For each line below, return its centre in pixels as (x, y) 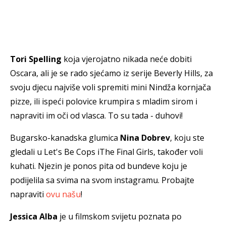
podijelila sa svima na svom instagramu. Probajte (102, 180)
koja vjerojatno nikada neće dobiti (127, 59)
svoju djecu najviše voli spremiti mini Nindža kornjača (110, 88)
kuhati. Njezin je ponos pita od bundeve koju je (99, 166)
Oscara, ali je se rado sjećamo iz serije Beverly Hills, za (111, 73)
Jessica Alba (34, 217)
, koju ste (187, 138)
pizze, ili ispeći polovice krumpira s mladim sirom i (104, 102)
